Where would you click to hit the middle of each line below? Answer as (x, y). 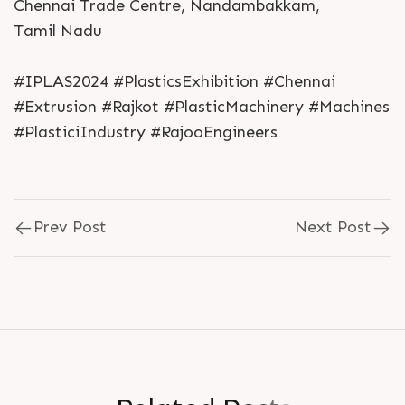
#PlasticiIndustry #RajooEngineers (146, 132)
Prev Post (70, 227)
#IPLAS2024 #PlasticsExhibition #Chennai (174, 81)
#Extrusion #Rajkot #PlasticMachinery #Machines (202, 106)
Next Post (333, 227)
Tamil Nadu (58, 30)
